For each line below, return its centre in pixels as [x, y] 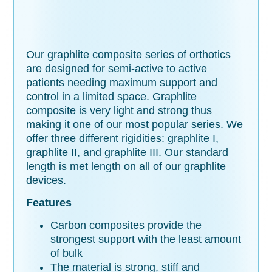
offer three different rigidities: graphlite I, [123, 138]
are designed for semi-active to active [117, 68]
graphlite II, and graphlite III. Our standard [127, 152]
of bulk [67, 253]
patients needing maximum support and [122, 82]
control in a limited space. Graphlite [112, 96]
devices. [46, 180]
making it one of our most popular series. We [135, 124]
